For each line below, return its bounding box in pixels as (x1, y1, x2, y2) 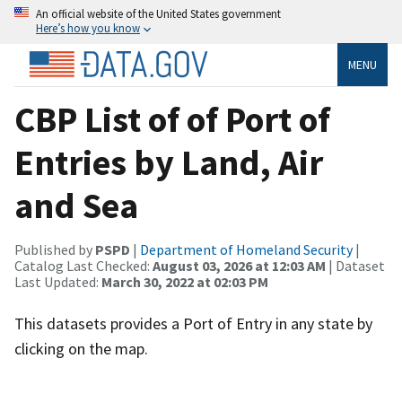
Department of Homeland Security (140, 240, 353, 258)
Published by (14, 240, 95, 258)
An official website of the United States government (36, 6, 281, 21)
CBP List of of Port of (14, 96, 330, 142)
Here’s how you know (36, 21, 140, 35)
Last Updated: (14, 272, 101, 291)
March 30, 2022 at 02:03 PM (101, 272, 268, 291)
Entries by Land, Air (14, 139, 323, 185)
